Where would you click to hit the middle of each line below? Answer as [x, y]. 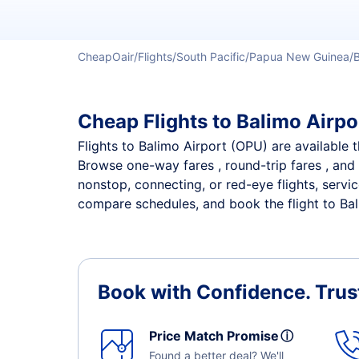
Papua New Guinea [299, 56]
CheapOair [106, 56]
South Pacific [211, 56]
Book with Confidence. [206, 292]
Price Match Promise [217, 336]
